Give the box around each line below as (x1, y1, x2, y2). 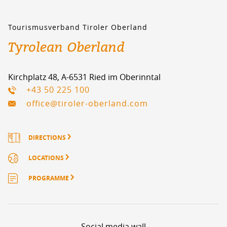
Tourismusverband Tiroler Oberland (8, 22, 147, 32)
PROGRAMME (28, 174, 70, 183)
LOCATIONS (28, 154, 65, 163)
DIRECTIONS (28, 133, 67, 142)
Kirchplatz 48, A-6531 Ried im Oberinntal (8, 71, 161, 83)
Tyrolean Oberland (8, 37, 124, 56)
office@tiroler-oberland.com (26, 98, 148, 109)
